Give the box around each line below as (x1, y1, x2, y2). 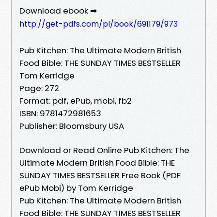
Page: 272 (19, 82, 59, 94)
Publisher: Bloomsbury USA (19, 120, 124, 132)
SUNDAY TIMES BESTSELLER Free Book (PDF (19, 169, 181, 181)
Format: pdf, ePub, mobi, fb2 (19, 94, 132, 107)
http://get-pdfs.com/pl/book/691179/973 (19, 18, 178, 30)
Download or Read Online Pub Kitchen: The (19, 144, 189, 156)
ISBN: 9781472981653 (19, 107, 101, 119)
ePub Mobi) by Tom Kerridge (19, 182, 133, 194)
